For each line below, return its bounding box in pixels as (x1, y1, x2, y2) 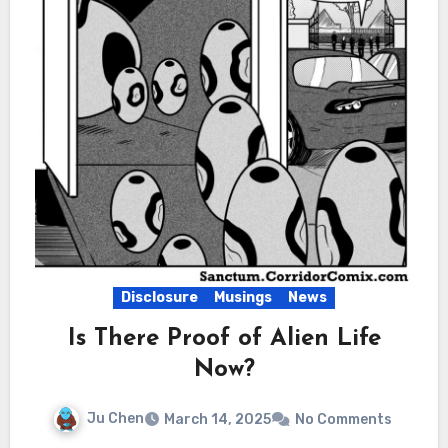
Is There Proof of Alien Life (67, 327, 381, 352)
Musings (214, 289, 272, 307)
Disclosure (121, 289, 198, 307)
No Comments (294, 410, 392, 428)
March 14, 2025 (163, 410, 271, 428)
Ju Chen (86, 410, 144, 428)
